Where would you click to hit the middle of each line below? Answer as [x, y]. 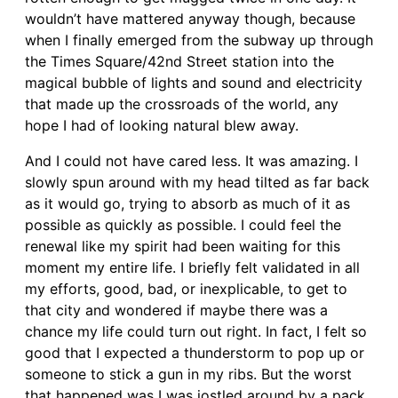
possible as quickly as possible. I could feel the [183, 224]
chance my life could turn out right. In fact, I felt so [196, 331]
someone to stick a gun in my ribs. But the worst [188, 374]
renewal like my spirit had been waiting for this [183, 246]
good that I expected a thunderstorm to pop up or [195, 352]
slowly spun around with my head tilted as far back [197, 182]
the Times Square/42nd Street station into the [179, 61]
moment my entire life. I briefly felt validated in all [192, 267]
